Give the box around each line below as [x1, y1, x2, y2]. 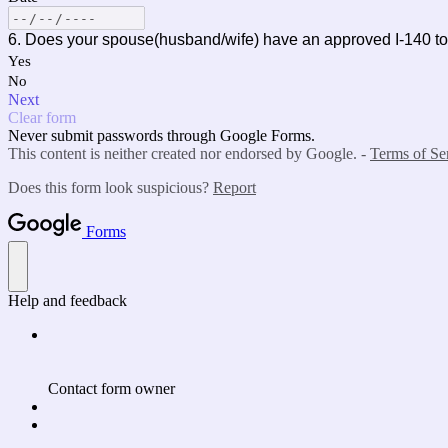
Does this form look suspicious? [8, 179, 213, 196]
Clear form [8, 109, 76, 126]
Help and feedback [8, 292, 127, 309]
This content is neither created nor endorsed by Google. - [8, 145, 370, 162]
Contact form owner [48, 380, 175, 397]
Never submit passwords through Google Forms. [8, 127, 315, 144]
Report [213, 179, 256, 196]
